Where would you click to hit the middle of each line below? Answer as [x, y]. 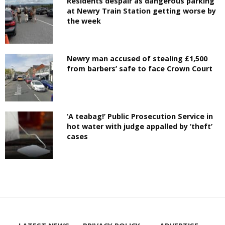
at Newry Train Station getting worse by [142, 11]
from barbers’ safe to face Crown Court [140, 69]
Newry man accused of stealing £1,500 [137, 59]
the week [84, 21]
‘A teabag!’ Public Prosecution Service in [140, 117]
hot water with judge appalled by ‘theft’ [140, 127]
